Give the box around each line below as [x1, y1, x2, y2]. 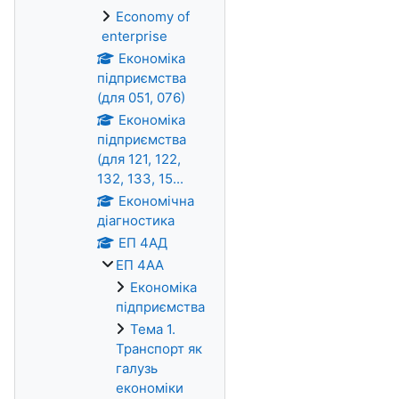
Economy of [116, 8, 190, 25]
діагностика [97, 212, 175, 229]
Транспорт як [116, 340, 202, 357]
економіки [116, 379, 183, 396]
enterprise [102, 28, 167, 45]
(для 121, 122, [97, 151, 181, 167]
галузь [116, 360, 158, 377]
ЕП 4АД [118, 234, 167, 251]
